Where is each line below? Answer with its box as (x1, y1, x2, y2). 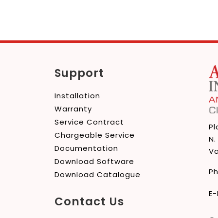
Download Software (54, 156, 135, 166)
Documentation (54, 143, 119, 153)
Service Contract (54, 117, 125, 127)
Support (54, 65, 105, 81)
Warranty (54, 104, 92, 114)
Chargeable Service (54, 130, 135, 140)
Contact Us (54, 194, 125, 209)
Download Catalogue (54, 169, 141, 180)
